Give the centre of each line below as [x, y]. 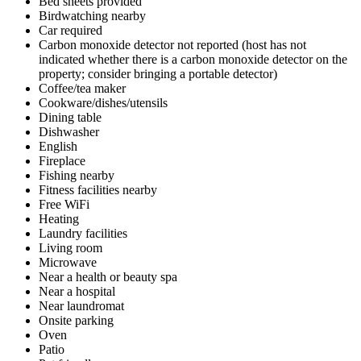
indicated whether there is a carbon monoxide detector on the [193, 59]
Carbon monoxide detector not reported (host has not [172, 44]
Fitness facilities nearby [98, 189]
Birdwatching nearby [92, 15]
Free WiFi [64, 204]
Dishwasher [69, 131]
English [58, 146]
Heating [59, 218]
